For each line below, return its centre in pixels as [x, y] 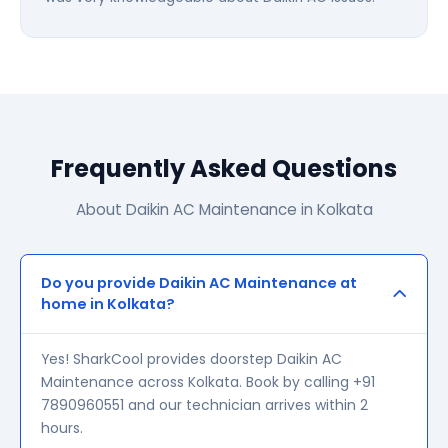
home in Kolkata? [108, 304]
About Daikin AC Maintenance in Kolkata [224, 209]
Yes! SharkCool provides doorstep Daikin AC [191, 359]
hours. [62, 428]
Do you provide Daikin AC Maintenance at [199, 283]
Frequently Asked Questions [224, 168]
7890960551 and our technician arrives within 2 [204, 405]
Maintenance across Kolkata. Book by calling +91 [208, 382]
